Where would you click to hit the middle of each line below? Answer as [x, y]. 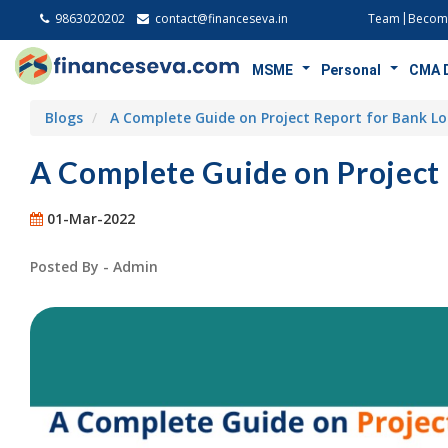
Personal [351, 70]
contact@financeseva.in [220, 18]
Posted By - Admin [94, 266]
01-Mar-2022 [89, 218]
